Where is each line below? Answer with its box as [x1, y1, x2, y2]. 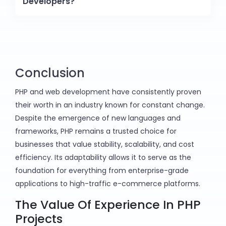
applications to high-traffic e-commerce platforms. [15, 179, 200, 189]
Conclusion [15, 65, 85, 82]
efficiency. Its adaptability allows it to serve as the [15, 152, 191, 163]
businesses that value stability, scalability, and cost [15, 139, 194, 150]
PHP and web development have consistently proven [15, 87, 201, 97]
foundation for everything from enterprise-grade [15, 165, 189, 176]
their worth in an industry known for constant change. [15, 100, 205, 110]
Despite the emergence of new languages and [15, 113, 181, 124]
